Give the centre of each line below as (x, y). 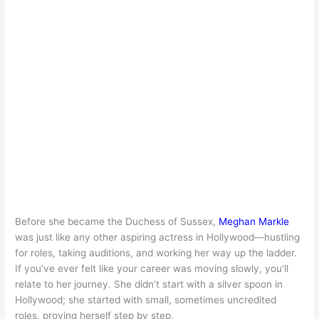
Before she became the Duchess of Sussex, (117, 221)
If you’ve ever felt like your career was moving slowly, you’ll (152, 268)
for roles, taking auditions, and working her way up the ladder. (156, 252)
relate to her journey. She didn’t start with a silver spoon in (149, 284)
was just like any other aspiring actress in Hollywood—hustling (158, 237)
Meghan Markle (254, 221)
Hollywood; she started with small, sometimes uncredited (146, 299)
